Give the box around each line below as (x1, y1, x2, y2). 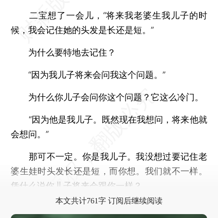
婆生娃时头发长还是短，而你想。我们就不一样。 (11, 165, 207, 176)
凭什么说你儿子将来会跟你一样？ (11, 180, 143, 191)
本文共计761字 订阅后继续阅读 (55, 196, 163, 205)
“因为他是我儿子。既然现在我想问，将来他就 (11, 114, 207, 125)
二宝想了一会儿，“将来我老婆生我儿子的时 (11, 10, 207, 20)
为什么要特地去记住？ (11, 47, 116, 57)
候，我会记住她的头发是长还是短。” (11, 24, 154, 35)
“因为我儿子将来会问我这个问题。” (11, 69, 166, 80)
